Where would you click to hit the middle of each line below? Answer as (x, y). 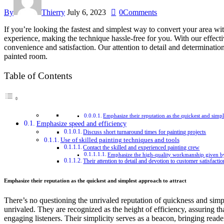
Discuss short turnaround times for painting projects (145, 132)
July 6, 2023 (86, 12)
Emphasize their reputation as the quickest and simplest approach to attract (95, 181)
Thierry (53, 12)
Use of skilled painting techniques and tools (120, 140)
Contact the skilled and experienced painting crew (141, 148)
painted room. (26, 56)
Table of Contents (38, 76)
